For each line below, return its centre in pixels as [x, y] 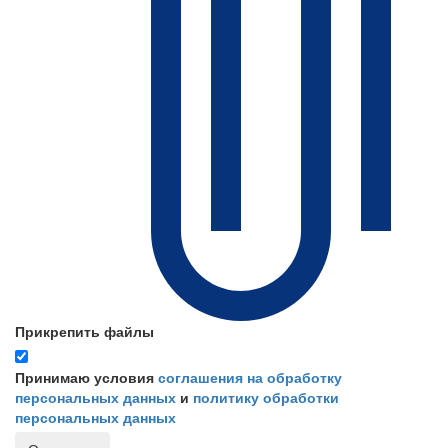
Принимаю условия [86, 377]
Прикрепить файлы [84, 331]
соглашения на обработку [250, 377]
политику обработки [266, 397]
